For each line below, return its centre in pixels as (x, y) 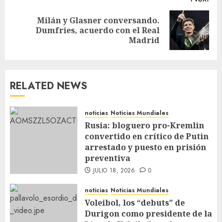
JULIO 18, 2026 (114, 171)
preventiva (108, 158)
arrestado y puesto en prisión (145, 147)
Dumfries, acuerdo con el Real (98, 30)
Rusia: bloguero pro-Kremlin (144, 126)
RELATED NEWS (49, 86)
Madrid (144, 40)
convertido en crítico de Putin (147, 137)
